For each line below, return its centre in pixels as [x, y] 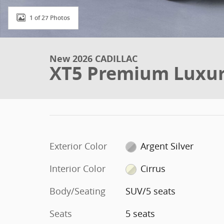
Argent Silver [167, 146]
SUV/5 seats [150, 191]
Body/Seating [77, 191]
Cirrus [153, 168]
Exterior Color [78, 146]
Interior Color [77, 168]
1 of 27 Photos [50, 18]
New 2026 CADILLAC [93, 59]
